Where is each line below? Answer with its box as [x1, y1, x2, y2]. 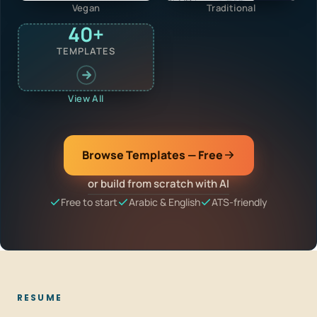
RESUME [17, 291, 62, 304]
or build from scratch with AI [88, 175, 229, 191]
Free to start [61, 195, 117, 209]
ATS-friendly [212, 195, 267, 209]
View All [68, 91, 104, 105]
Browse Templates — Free [81, 146, 223, 163]
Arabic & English [129, 195, 200, 209]
